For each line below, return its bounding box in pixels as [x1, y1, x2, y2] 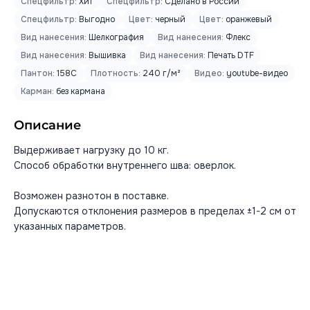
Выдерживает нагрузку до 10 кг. [14, 144, 169, 156]
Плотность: [91, 68, 140, 79]
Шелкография [86, 32, 144, 43]
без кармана [54, 86, 105, 97]
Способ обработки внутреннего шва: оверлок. [14, 159, 239, 172]
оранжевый [224, 14, 272, 25]
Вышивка [86, 50, 126, 61]
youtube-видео [224, 68, 288, 79]
